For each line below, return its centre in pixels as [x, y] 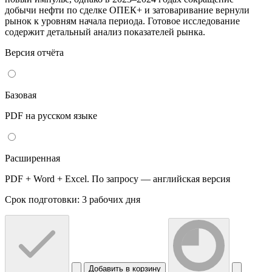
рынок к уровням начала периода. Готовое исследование [122, 21]
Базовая [21, 95]
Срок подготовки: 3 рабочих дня [73, 199]
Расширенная [32, 158]
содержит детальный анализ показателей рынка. [105, 32]
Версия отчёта [34, 52]
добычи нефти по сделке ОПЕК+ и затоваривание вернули [127, 10]
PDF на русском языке [51, 115]
